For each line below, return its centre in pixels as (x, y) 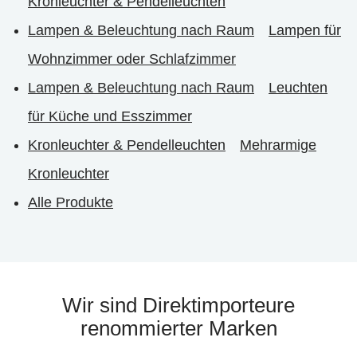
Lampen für (305, 30)
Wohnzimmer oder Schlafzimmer (132, 59)
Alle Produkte (71, 202)
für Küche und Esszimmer (110, 116)
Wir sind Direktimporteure (178, 305)
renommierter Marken (178, 328)
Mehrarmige (278, 145)
